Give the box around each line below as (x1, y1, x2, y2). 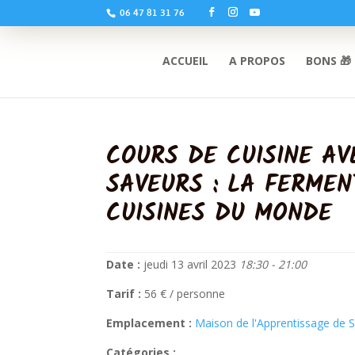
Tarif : (106, 286, 142, 301)
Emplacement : (106, 315, 193, 330)
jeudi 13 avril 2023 (140, 257, 240, 272)
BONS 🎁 (306, 53, 352, 68)
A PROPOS (229, 53, 286, 68)
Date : (106, 257, 141, 272)
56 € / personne (141, 286, 226, 301)
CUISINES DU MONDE (106, 195, 333, 233)
